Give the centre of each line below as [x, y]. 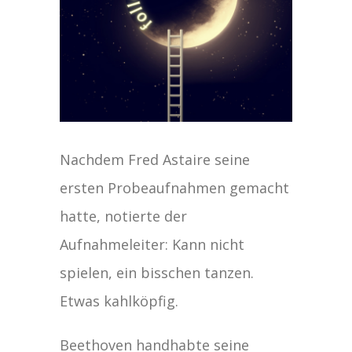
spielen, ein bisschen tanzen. [157, 272]
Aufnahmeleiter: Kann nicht [152, 244]
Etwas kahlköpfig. [119, 301]
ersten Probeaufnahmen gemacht [175, 187]
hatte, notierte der [124, 216]
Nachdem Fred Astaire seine [155, 159]
